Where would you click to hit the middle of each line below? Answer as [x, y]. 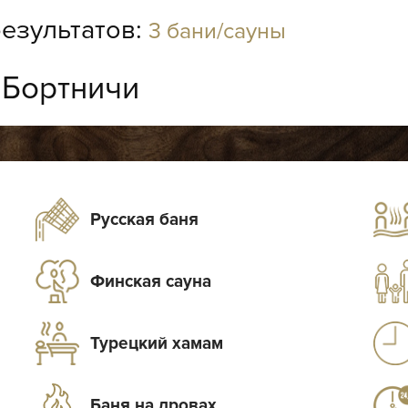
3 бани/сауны [217, 31]
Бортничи [71, 88]
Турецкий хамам [157, 344]
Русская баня [145, 220]
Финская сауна [151, 282]
